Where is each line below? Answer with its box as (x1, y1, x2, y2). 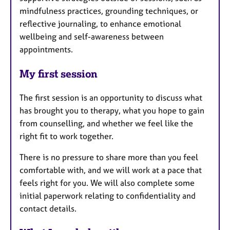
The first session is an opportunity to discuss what (20, 92, 202, 103)
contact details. (20, 203, 76, 214)
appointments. (20, 44, 73, 55)
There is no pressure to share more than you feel (20, 151, 198, 162)
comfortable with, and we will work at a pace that (20, 164, 202, 175)
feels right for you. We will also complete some (20, 177, 195, 188)
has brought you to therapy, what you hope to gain (20, 105, 204, 116)
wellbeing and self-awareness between (20, 31, 164, 42)
